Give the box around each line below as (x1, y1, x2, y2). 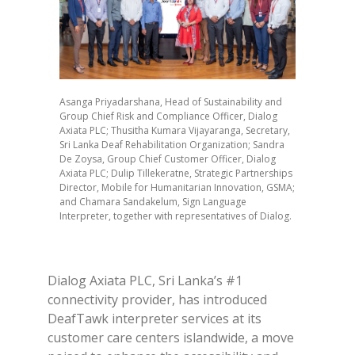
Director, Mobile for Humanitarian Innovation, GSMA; (59, 180, 295, 194)
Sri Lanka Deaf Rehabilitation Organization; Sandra (59, 137, 284, 151)
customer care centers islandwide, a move (48, 328, 294, 346)
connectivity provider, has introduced (48, 290, 267, 308)
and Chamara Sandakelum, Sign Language (59, 194, 246, 208)
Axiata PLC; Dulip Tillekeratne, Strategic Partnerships (59, 166, 292, 180)
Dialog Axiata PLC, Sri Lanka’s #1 (48, 271, 242, 289)
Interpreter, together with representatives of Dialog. (59, 208, 292, 223)
